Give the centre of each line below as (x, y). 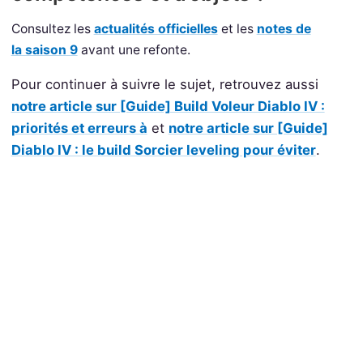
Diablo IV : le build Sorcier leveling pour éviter (163, 149)
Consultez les (52, 28)
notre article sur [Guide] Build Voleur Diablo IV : (168, 106)
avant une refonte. (134, 49)
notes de (284, 28)
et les (237, 28)
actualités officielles (156, 28)
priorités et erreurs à (79, 128)
